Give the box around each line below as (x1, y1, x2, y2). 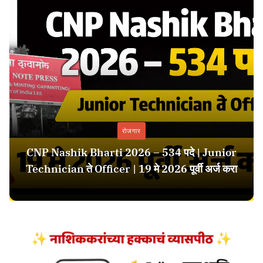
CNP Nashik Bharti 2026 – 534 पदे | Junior (26, 145, 237, 159)
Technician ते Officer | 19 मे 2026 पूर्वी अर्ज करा (26, 161, 237, 176)
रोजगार (122, 126, 141, 135)
